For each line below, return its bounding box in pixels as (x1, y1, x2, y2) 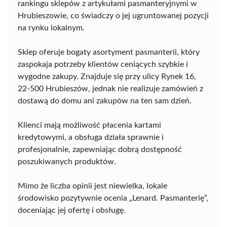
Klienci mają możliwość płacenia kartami (18, 121, 161, 130)
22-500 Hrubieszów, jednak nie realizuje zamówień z (18, 85, 203, 93)
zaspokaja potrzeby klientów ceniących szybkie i (18, 60, 188, 69)
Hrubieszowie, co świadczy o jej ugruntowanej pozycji (18, 12, 209, 20)
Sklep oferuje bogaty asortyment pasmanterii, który (18, 48, 200, 57)
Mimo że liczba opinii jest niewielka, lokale (18, 182, 167, 191)
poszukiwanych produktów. (18, 158, 116, 166)
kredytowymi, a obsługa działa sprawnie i (18, 133, 164, 142)
